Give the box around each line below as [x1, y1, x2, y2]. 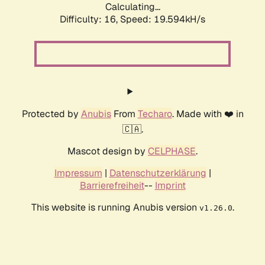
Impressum [54, 167, 102, 180]
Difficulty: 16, [60, 13, 120, 26]
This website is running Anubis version [31, 201, 199, 214]
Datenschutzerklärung [109, 167, 206, 180]
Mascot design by [67, 145, 148, 158]
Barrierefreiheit [79, 179, 144, 192]
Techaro [137, 108, 172, 121]
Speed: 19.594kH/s [120, 13, 205, 26]
